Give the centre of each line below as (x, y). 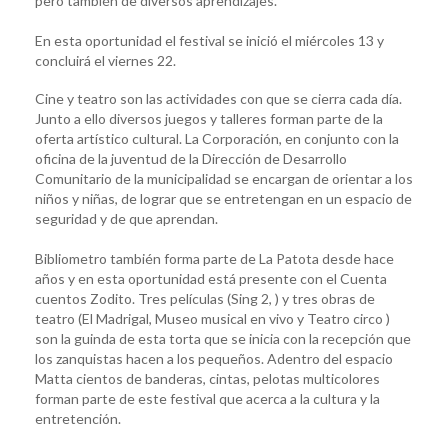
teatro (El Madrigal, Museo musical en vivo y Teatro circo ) (212, 319)
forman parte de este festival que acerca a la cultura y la (207, 399)
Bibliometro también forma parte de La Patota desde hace (214, 259)
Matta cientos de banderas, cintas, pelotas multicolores (207, 379)
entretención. (78, 419)
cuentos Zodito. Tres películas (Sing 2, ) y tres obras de (205, 299)
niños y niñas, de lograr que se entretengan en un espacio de (223, 199)
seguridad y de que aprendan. (126, 219)
